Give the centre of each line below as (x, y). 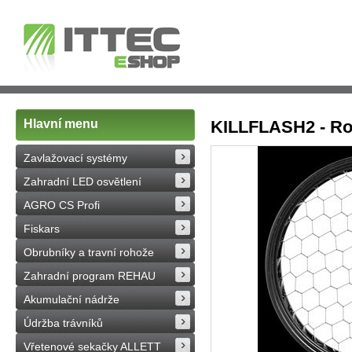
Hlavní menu (61, 124)
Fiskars (42, 229)
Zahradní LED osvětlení (82, 181)
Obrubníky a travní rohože (89, 252)
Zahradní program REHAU (90, 276)
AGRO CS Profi (62, 205)
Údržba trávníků (63, 323)
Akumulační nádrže (71, 299)
